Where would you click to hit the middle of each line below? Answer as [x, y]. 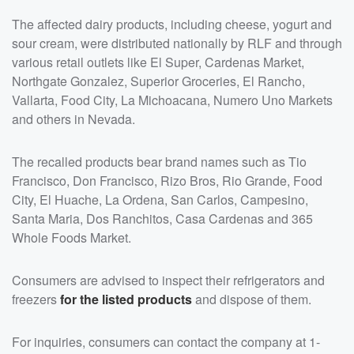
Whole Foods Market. [72, 238]
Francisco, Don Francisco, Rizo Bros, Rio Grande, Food [167, 181]
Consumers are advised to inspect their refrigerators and [168, 281]
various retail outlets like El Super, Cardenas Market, [158, 62]
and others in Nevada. [73, 119]
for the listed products [126, 299]
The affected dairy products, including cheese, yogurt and [172, 24]
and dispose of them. [252, 299]
